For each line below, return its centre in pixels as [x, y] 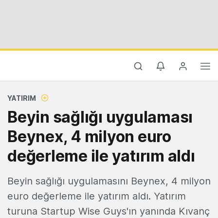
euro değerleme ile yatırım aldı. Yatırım [97, 196]
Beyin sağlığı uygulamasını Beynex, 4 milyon [109, 181]
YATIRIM [22, 98]
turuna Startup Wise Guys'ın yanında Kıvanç [109, 211]
